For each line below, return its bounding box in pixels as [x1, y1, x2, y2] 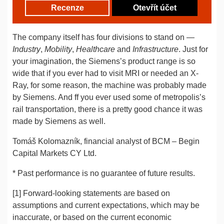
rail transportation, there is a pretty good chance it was [12, 105, 202, 113]
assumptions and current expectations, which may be [12, 201, 199, 209]
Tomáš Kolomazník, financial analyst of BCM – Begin [12, 137, 199, 145]
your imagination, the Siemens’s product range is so [12, 57, 195, 65]
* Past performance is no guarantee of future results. [12, 169, 195, 177]
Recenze [50, 3, 84, 12]
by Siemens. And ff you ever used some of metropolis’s [12, 93, 205, 101]
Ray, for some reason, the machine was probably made [12, 81, 206, 89]
